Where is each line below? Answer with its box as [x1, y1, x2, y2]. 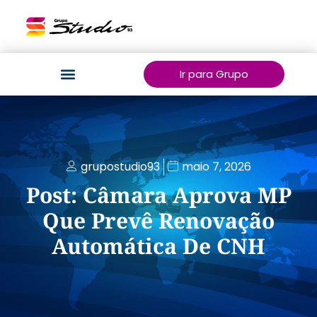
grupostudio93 [80, 158, 160, 175]
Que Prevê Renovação [42, 206, 275, 235]
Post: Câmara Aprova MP [25, 180, 292, 209]
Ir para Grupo [179, 67, 248, 81]
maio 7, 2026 [181, 158, 251, 175]
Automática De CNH [52, 231, 265, 260]
